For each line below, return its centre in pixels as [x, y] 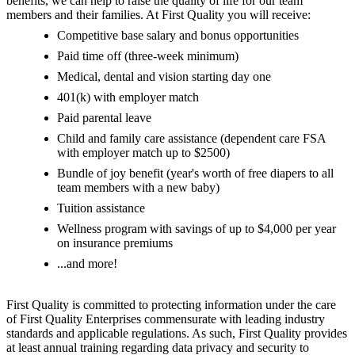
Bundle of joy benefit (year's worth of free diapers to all [195, 174]
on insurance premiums [115, 243]
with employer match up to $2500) [143, 153]
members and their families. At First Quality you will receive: [158, 15]
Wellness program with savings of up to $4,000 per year [197, 229]
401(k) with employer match [128, 97]
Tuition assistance [101, 208]
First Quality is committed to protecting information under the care [171, 305]
